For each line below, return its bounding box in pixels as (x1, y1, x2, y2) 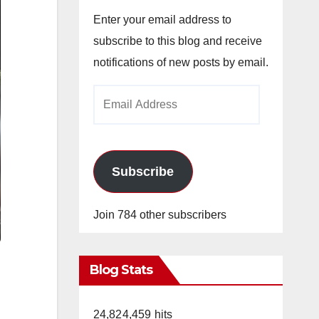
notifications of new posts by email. (93, 56, 268, 68)
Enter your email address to (93, 14, 231, 26)
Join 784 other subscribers (93, 209, 226, 221)
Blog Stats (89, 262, 153, 278)
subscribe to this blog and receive (93, 35, 262, 47)
